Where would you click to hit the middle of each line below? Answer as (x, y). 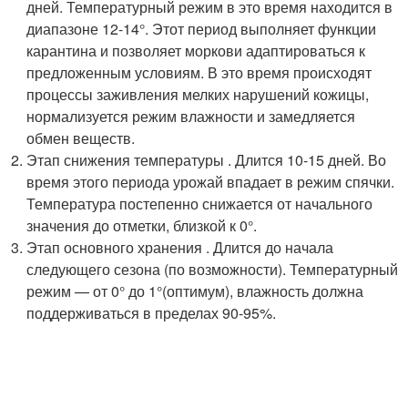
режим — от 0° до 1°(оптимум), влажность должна (195, 291)
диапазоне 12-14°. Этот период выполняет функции (202, 28)
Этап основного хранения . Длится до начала (180, 247)
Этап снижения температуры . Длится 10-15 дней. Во (207, 159)
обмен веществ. (81, 138)
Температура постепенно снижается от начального (200, 203)
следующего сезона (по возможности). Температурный (213, 269)
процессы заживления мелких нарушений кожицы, (198, 94)
